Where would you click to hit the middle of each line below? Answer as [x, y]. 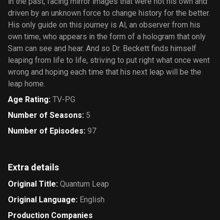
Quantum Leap [84, 184]
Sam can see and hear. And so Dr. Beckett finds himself [102, 48]
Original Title [32, 184]
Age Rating [28, 99]
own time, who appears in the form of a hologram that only [107, 37]
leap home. [27, 84]
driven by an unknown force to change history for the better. [109, 13]
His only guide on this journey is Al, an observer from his [104, 25]
